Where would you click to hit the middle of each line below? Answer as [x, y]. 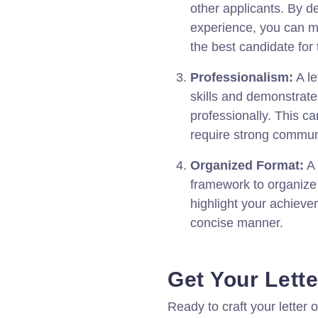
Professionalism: [242, 77]
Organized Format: [247, 165]
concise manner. [237, 223]
